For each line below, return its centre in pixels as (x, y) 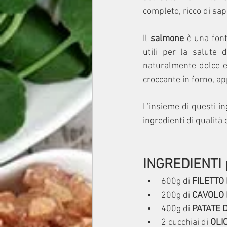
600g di (177, 182)
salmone (167, 39)
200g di (176, 195)
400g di (177, 209)
